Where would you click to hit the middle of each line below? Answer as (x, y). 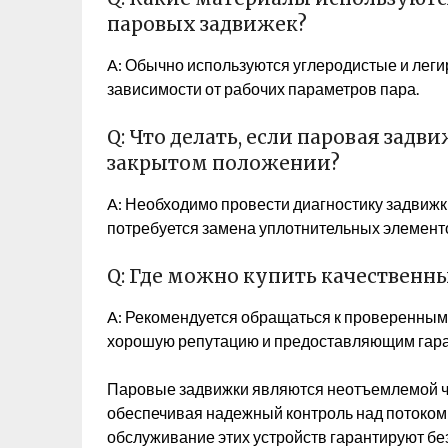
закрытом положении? (223, 163)
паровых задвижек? (207, 24)
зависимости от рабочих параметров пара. (263, 88)
